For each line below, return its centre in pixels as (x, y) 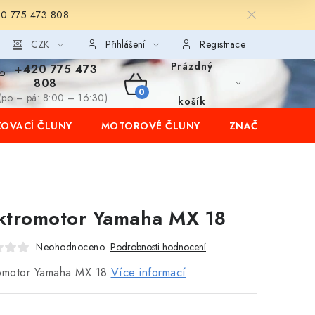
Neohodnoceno (70, 247)
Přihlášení (125, 44)
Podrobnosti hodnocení (158, 247)
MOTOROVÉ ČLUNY (150, 126)
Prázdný (192, 66)
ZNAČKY (250, 126)
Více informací (148, 272)
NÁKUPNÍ (158, 100)
